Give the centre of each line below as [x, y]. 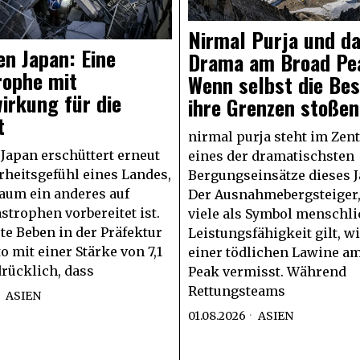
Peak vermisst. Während [267, 271]
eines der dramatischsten [271, 155]
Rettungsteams [237, 290]
